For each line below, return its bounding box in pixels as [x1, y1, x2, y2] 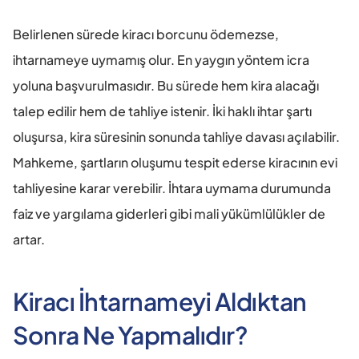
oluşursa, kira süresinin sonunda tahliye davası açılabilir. [13, 127, 340, 145]
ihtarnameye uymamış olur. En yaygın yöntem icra [13, 50, 309, 68]
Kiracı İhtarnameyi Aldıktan [13, 285, 307, 317]
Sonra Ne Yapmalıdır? [13, 319, 248, 350]
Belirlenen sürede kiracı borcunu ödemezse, [13, 25, 279, 42]
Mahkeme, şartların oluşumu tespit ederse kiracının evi [13, 153, 337, 171]
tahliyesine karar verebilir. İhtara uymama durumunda [13, 179, 331, 196]
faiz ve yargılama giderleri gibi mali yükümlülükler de [13, 204, 325, 222]
